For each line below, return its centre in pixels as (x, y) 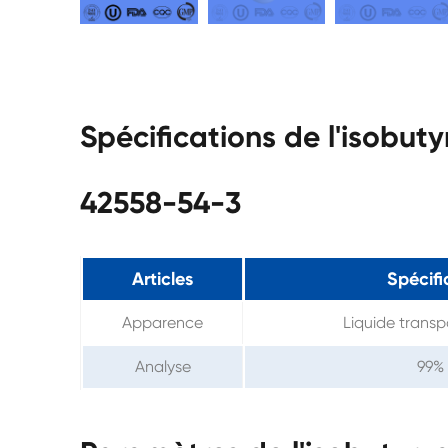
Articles (162, 278)
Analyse (162, 366)
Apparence (162, 322)
